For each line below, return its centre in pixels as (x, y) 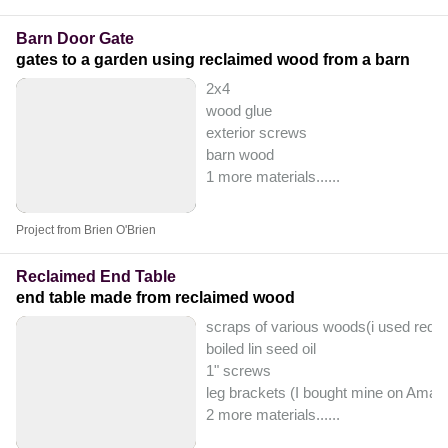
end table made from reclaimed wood (155, 298)
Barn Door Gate (75, 39)
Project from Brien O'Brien (86, 230)
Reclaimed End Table (96, 277)
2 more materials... (267, 415)
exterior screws (256, 133)
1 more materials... (267, 177)
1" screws (238, 371)
